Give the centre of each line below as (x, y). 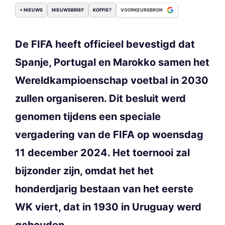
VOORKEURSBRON (142, 10)
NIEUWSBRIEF (68, 10)
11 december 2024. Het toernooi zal (102, 152)
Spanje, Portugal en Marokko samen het (112, 62)
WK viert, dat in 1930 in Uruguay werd (108, 207)
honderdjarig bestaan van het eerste (104, 189)
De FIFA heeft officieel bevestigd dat (105, 44)
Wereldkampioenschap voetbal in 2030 (112, 80)
